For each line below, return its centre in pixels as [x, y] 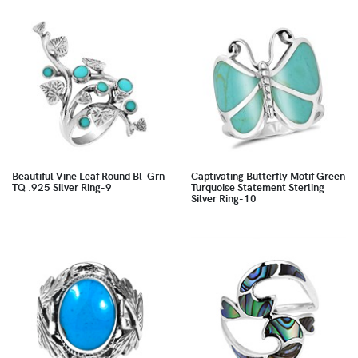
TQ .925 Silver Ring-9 [62, 187]
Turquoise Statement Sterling [258, 187]
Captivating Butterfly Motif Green [268, 175]
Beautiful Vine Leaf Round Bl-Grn [88, 175]
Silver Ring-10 [224, 198]
